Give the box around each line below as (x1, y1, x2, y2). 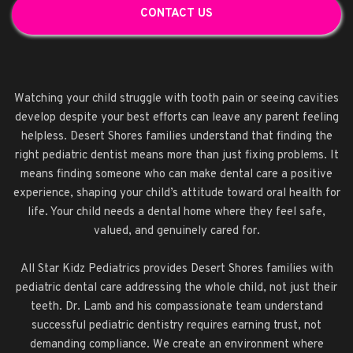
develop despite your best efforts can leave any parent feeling (14, 110, 339, 125)
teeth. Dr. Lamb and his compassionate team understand (30, 299, 323, 314)
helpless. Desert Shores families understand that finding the (20, 129, 333, 144)
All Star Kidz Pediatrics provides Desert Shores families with (20, 262, 333, 277)
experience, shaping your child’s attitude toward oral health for (13, 186, 340, 201)
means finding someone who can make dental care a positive (20, 167, 333, 182)
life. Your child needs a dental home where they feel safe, (28, 205, 325, 220)
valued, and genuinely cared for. (93, 224, 260, 239)
